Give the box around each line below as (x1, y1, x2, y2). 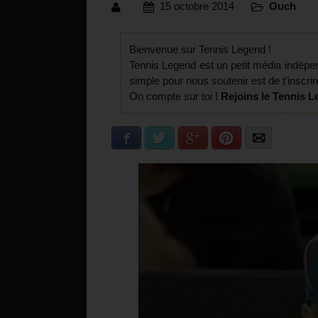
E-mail (265, 133, 291, 144)
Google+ (200, 133, 235, 144)
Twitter (167, 133, 194, 144)
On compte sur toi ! (129, 90, 221, 103)
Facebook (133, 133, 174, 144)
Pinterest (234, 133, 270, 144)
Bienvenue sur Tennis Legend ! (129, 43, 271, 56)
